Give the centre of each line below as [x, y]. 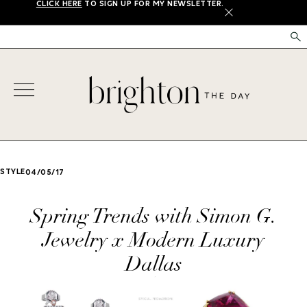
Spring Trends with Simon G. [153, 216]
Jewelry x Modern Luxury [153, 240]
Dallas [153, 264]
